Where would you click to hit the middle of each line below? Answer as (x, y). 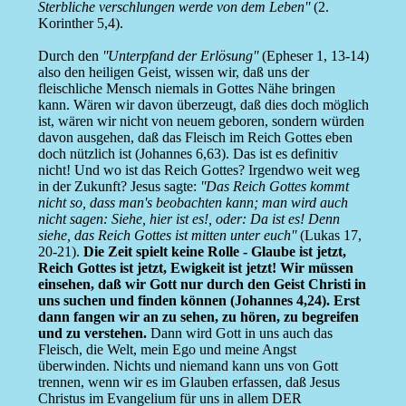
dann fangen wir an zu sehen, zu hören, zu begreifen (198, 317)
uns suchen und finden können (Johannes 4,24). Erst (198, 301)
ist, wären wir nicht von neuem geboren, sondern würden (201, 121)
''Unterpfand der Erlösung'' (180, 56)
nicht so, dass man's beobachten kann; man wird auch (193, 203)
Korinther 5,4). (80, 24)
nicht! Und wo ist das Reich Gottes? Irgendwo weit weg (198, 170)
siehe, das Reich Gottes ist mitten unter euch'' (167, 236)
